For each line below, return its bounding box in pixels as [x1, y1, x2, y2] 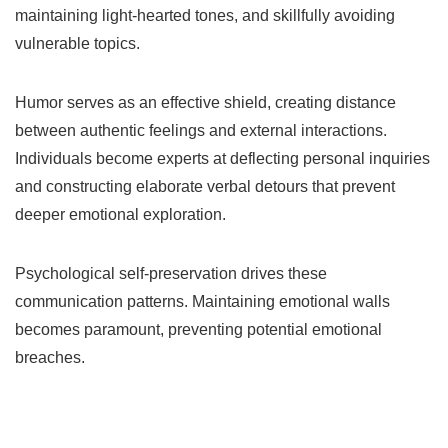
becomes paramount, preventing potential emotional [15, 320, 382, 338]
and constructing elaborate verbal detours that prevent [15, 177, 395, 195]
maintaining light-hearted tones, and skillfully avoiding [15, 6, 395, 24]
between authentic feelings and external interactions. [15, 121, 387, 139]
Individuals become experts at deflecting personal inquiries [15, 149, 430, 167]
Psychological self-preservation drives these [15, 264, 327, 282]
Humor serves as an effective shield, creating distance [15, 93, 396, 111]
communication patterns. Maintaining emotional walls [15, 292, 390, 310]
